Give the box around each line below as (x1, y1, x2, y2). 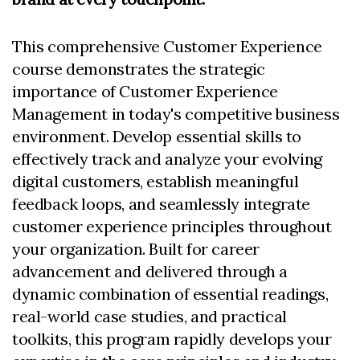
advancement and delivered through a (12, 261, 288, 281)
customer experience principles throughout (12, 216, 332, 236)
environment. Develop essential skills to (12, 126, 302, 146)
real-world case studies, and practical (12, 306, 287, 326)
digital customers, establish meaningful (12, 171, 299, 191)
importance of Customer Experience (12, 81, 278, 101)
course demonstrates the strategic (12, 59, 265, 79)
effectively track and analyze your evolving (12, 149, 322, 169)
